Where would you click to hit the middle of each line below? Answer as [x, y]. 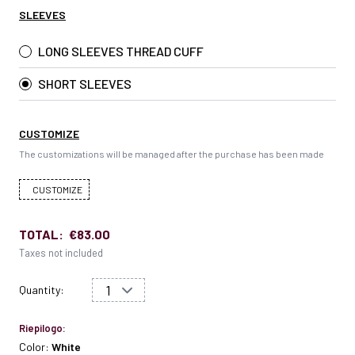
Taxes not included [61, 252]
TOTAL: [41, 234]
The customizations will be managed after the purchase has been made [172, 153]
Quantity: [42, 289]
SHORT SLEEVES [85, 83]
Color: [35, 346]
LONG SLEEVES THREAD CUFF [121, 51]
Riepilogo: [42, 328]
